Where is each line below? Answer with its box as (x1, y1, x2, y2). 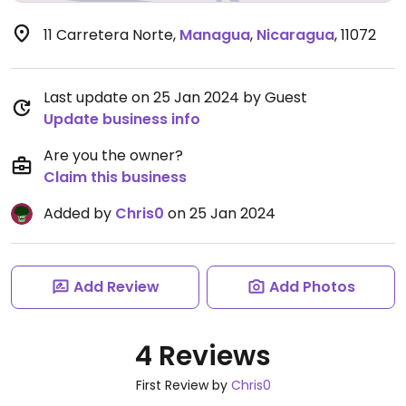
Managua (179, 24, 250, 45)
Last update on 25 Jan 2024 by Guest (43, 87, 307, 108)
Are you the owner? (43, 145, 183, 166)
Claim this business (43, 167, 187, 188)
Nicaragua (256, 24, 334, 45)
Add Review (72, 276, 159, 297)
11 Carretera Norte (43, 24, 173, 45)
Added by (43, 203, 115, 224)
